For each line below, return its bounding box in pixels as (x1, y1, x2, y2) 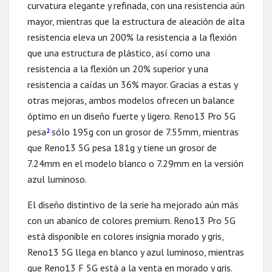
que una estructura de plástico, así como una (27, 46, 210, 59)
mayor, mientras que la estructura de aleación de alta (27, 15, 245, 27)
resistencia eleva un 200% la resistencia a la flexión (27, 30, 237, 43)
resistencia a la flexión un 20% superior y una (27, 62, 208, 75)
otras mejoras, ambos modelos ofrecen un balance (27, 93, 234, 106)
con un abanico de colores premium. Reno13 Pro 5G (27, 214, 236, 226)
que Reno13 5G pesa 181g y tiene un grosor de (27, 141, 217, 154)
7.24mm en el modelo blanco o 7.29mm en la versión (27, 157, 243, 169)
